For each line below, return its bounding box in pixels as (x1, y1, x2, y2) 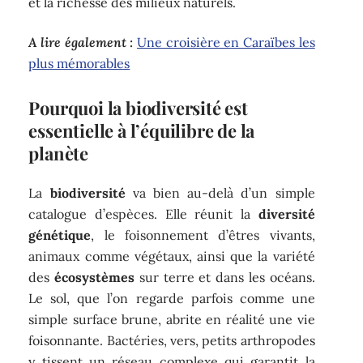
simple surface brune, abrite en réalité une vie (28, 311, 315, 328)
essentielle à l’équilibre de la (28, 117, 255, 143)
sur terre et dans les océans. (135, 269, 315, 286)
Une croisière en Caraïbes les (137, 33, 315, 50)
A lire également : (28, 33, 134, 50)
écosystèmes (54, 269, 135, 286)
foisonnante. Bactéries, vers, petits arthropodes (28, 332, 315, 349)
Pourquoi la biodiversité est (28, 95, 248, 120)
